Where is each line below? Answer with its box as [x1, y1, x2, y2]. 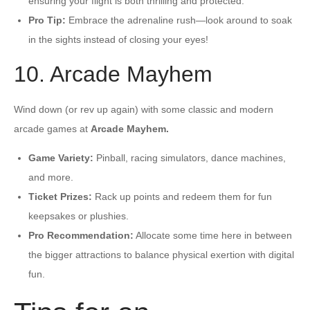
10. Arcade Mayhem [14, 61, 212, 86]
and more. [28, 171, 73, 183]
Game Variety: [28, 152, 93, 163]
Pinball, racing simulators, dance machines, [93, 152, 286, 163]
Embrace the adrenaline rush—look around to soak [66, 14, 292, 26]
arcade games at [14, 122, 91, 134]
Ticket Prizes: [28, 190, 92, 202]
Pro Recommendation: [28, 229, 134, 241]
